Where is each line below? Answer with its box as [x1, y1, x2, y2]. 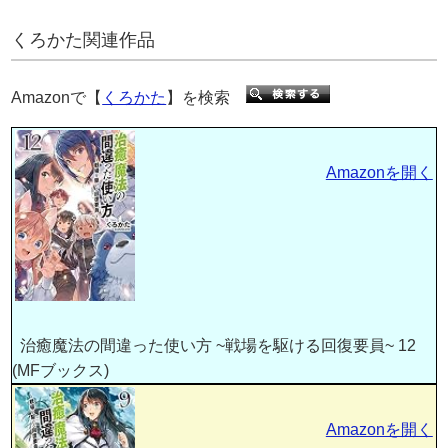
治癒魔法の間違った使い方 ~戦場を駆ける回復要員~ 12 [12, 337, 417, 355]
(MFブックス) [12, 362, 110, 380]
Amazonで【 [11, 88, 103, 106]
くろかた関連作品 [11, 29, 156, 50]
